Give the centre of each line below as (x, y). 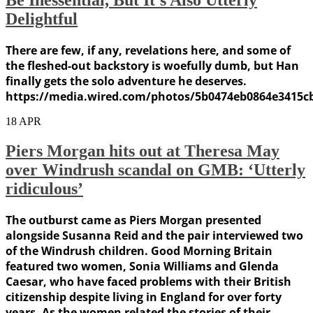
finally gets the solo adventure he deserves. (126, 81)
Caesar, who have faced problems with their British (148, 281)
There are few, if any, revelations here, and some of (148, 50)
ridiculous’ (44, 188)
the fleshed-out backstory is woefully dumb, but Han (152, 65)
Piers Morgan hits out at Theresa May (143, 151)
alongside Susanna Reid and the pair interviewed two (154, 235)
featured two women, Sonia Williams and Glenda (142, 266)
